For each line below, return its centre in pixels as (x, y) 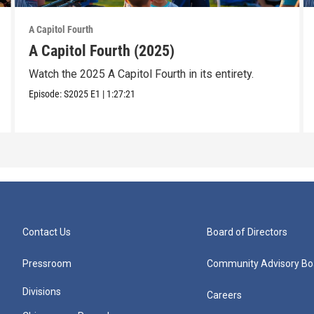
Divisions (42, 292)
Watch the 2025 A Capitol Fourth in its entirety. (141, 74)
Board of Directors (247, 232)
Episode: (46, 94)
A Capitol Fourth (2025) (101, 51)
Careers (225, 295)
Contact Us (47, 232)
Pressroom (47, 264)
